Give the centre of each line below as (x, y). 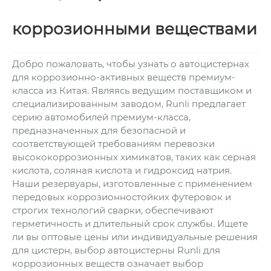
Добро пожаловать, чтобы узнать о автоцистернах (131, 64)
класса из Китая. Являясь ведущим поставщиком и (132, 90)
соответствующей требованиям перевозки (113, 143)
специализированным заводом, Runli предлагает (129, 103)
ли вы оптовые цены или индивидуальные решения (135, 237)
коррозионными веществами (135, 29)
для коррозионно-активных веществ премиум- (124, 77)
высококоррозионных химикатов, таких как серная (134, 157)
